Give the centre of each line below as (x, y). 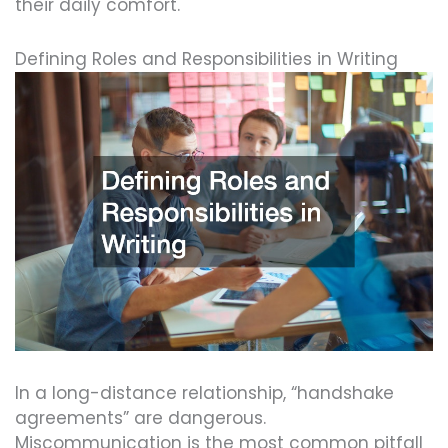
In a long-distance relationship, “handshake (204, 393)
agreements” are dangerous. (140, 418)
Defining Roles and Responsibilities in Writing (206, 59)
